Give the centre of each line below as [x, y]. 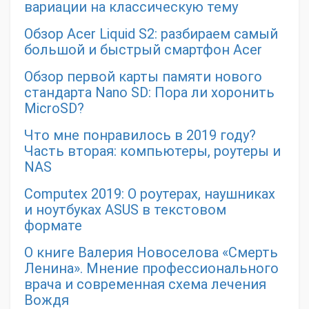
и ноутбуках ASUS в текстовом [125, 210]
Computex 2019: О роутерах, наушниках [150, 194]
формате [53, 226]
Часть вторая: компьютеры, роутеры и [152, 151]
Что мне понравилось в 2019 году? [140, 136]
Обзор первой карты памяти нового [143, 77]
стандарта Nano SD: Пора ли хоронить [149, 93]
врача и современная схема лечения [145, 285]
